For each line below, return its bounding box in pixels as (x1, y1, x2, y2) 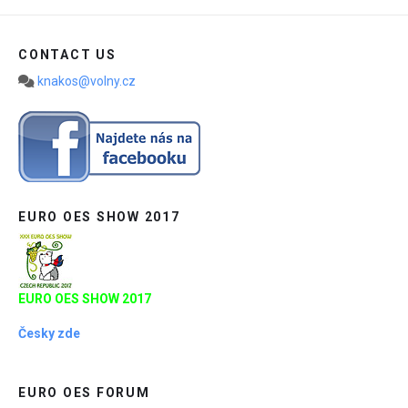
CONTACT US (18, 46, 117, 62)
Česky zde (18, 325, 80, 341)
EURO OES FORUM (18, 384, 150, 400)
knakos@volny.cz (37, 73, 136, 88)
